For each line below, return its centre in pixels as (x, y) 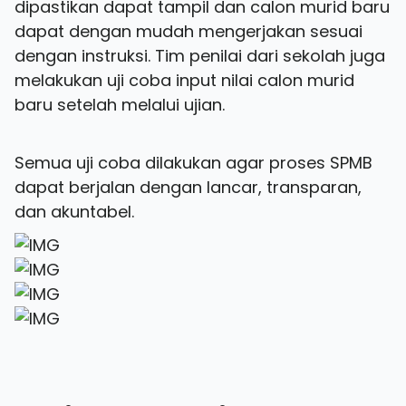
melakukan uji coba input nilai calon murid (184, 80)
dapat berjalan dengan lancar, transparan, (188, 187)
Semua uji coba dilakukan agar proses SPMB (193, 163)
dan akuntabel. (74, 212)
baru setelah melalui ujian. (120, 105)
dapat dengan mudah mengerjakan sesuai (188, 31)
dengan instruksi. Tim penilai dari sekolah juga (200, 56)
